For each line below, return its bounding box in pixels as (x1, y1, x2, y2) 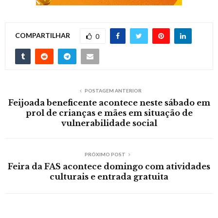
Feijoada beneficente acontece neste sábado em (8, 98, 210, 108)
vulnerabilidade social (61, 118, 157, 128)
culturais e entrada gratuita (50, 172, 168, 182)
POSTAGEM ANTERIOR (84, 88, 142, 94)
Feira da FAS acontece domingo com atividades (8, 162, 210, 172)
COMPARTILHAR (15, 31, 70, 39)
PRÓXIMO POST (85, 151, 126, 158)
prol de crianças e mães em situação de (25, 108, 193, 118)
